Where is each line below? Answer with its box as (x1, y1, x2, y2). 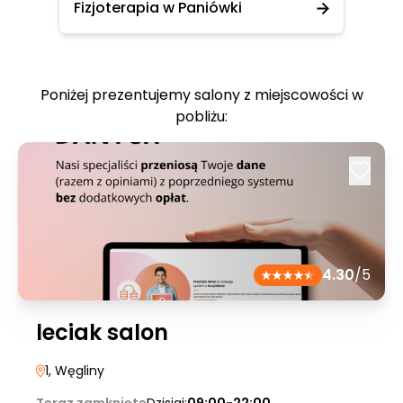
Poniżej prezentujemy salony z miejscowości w (40, 85, 363, 105)
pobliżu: (175, 106, 228, 127)
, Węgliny (49, 362, 104, 380)
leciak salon (36, 318, 168, 347)
